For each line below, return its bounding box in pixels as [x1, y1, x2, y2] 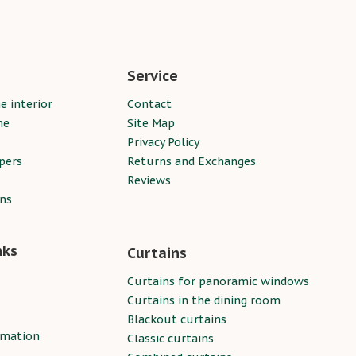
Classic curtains [127, 331, 214, 346]
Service [127, 67, 178, 85]
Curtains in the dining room [127, 293, 281, 308]
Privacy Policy [127, 135, 199, 149]
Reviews [127, 173, 171, 188]
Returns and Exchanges [127, 154, 256, 168]
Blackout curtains [127, 312, 226, 327]
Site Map [127, 116, 175, 130]
